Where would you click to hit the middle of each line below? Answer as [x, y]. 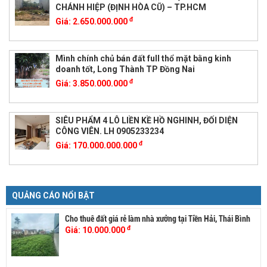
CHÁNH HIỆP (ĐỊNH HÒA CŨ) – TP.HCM [131, 7]
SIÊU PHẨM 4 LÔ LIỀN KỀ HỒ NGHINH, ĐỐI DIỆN [146, 120]
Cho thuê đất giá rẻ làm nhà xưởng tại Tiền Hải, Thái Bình [158, 218]
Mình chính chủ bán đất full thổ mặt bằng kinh [143, 58]
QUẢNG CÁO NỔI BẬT [53, 195]
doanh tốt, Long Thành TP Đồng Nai [125, 69]
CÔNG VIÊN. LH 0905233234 [109, 131]
